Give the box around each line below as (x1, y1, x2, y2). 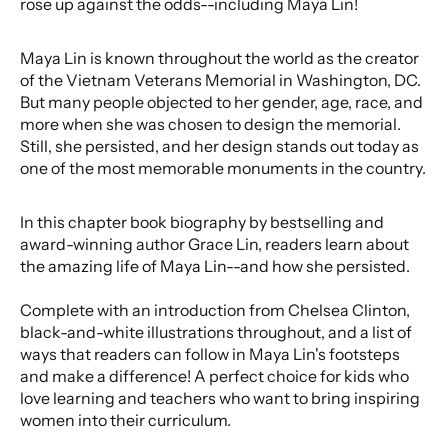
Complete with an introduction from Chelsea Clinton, (20, 299, 410, 320)
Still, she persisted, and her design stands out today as (20, 135, 419, 156)
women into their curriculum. (20, 409, 231, 430)
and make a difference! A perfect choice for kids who (20, 365, 409, 386)
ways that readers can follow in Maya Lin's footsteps (20, 343, 400, 364)
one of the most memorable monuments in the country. (20, 157, 426, 178)
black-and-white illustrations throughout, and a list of (20, 321, 412, 342)
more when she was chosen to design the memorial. (20, 113, 401, 134)
